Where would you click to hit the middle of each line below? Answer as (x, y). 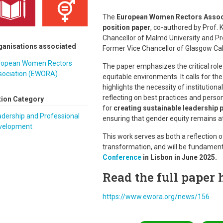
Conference (122, 157)
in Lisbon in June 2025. (179, 157)
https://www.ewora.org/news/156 (156, 197)
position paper (126, 27)
